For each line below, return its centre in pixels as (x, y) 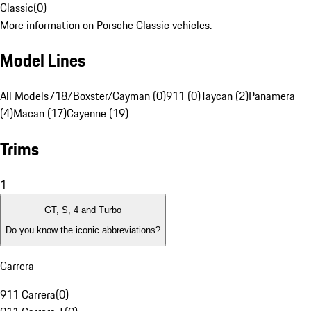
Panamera (272, 96)
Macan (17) (40, 114)
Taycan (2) (225, 96)
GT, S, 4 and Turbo (83, 210)
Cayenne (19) (98, 114)
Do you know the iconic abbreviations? (83, 230)
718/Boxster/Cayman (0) (107, 96)
